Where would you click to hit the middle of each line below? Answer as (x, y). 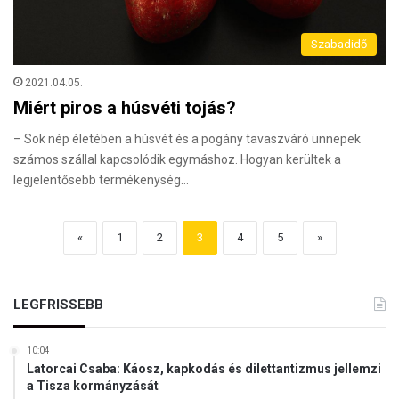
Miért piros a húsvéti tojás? (125, 107)
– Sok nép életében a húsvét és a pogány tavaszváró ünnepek (187, 138)
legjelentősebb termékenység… (101, 179)
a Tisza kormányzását (93, 385)
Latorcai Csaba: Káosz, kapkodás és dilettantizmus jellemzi (204, 368)
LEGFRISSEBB (58, 304)
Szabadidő (339, 44)
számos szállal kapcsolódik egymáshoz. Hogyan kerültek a (177, 159)
